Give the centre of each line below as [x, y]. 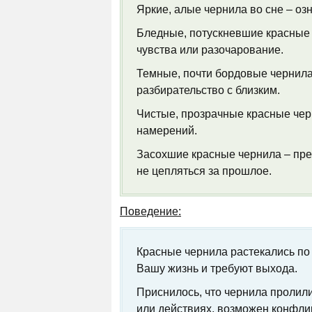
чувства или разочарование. [210, 50]
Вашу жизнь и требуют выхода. [217, 268]
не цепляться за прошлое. [204, 171]
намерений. [167, 131]
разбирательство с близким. [208, 90]
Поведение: [150, 211]
